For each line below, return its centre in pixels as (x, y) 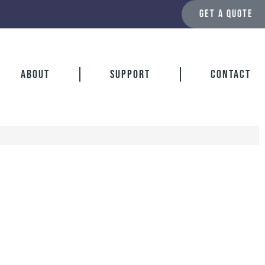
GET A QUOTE (226, 14)
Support (130, 74)
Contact (230, 74)
